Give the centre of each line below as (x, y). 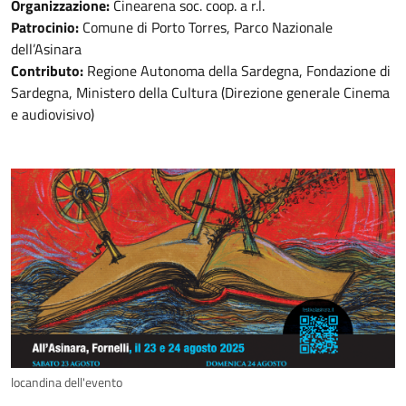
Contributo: (47, 71)
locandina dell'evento (67, 383)
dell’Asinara (46, 49)
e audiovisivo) (53, 114)
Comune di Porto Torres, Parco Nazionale (206, 27)
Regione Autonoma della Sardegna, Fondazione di (237, 71)
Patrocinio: (45, 27)
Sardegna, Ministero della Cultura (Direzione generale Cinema (200, 92)
